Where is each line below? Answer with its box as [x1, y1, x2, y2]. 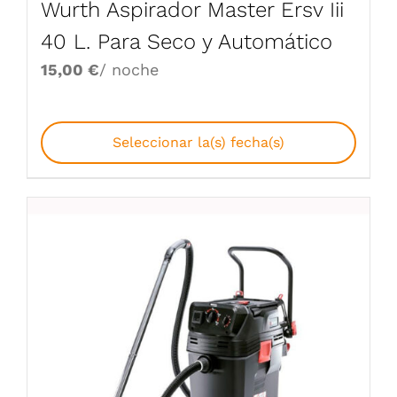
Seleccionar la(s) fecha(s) [113, 134, 284, 152]
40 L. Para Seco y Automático [41, 29, 332, 55]
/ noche [99, 60, 159, 80]
